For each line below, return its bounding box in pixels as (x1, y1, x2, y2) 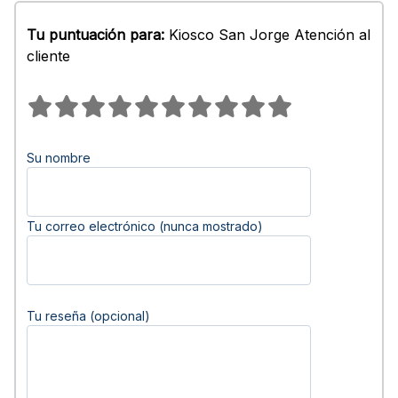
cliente (27, 47, 70, 65)
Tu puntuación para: (27, 26, 164, 44)
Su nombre (27, 150, 91, 165)
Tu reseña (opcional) (27, 308, 150, 323)
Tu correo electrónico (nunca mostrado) (27, 219, 263, 234)
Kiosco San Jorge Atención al (164, 26, 370, 44)
